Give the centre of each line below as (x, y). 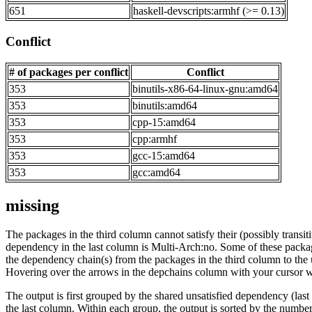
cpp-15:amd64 (164, 122)
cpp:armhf (155, 139)
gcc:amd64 (156, 172)
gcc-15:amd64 (164, 155)
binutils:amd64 (165, 105)
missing (32, 205)
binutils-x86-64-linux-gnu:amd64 (205, 88)
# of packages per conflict (69, 72)
